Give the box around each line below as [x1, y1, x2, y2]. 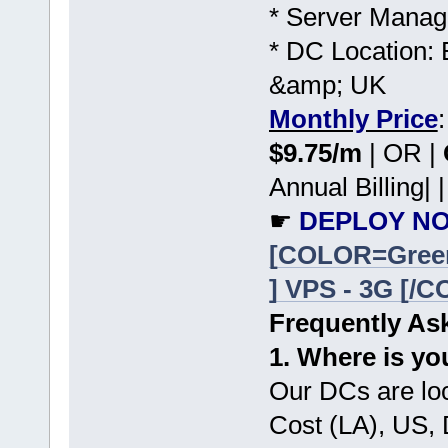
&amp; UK [268, 69, 386, 100]
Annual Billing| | [268, 171, 445, 202]
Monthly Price [268, 103, 438, 134]
